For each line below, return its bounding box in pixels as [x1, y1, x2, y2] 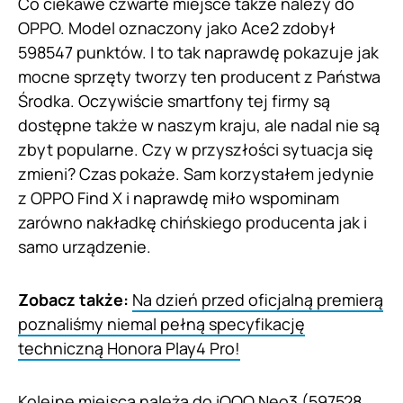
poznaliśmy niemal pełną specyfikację [18, 313, 305, 336]
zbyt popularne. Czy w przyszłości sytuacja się [18, 139, 373, 161]
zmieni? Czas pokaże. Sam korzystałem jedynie [18, 163, 374, 185]
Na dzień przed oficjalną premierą [132, 289, 383, 311]
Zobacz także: [18, 289, 132, 311]
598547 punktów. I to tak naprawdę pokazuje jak [18, 41, 379, 64]
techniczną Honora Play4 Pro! [18, 337, 240, 360]
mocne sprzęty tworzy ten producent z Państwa [18, 66, 381, 88]
